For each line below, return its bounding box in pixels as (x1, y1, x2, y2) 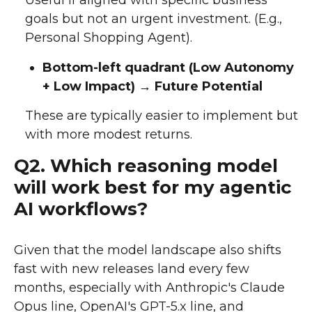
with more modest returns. (25, 126, 192, 142)
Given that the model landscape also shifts (14, 242, 281, 258)
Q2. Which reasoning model (14, 154, 278, 177)
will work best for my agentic (14, 175, 292, 198)
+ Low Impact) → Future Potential (42, 78, 263, 94)
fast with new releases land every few (14, 260, 249, 276)
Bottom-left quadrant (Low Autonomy (42, 59, 294, 75)
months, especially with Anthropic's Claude (14, 279, 285, 295)
